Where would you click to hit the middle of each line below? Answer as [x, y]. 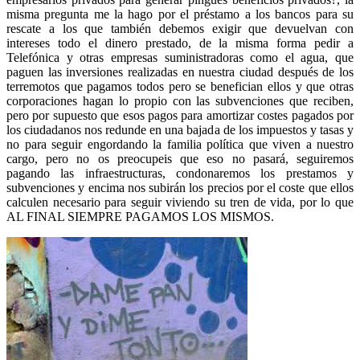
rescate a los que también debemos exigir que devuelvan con [180, 29]
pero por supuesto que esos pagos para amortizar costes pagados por [180, 116]
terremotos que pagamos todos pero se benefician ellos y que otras [180, 87]
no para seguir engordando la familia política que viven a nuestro [180, 145]
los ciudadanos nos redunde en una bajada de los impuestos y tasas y [180, 130]
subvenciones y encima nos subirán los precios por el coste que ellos [180, 188]
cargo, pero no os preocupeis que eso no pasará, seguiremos [180, 159]
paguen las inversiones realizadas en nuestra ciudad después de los [180, 72]
